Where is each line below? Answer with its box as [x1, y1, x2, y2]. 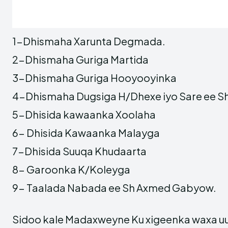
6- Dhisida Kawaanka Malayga [12, 126, 160, 139]
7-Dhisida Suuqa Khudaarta [12, 145, 147, 157]
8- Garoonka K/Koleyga [12, 163, 130, 176]
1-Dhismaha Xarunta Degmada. [12, 35, 165, 47]
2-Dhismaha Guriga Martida [12, 53, 149, 66]
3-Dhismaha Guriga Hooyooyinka [12, 71, 177, 84]
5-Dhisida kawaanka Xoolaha [12, 108, 156, 121]
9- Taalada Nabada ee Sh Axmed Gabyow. [12, 181, 216, 194]
